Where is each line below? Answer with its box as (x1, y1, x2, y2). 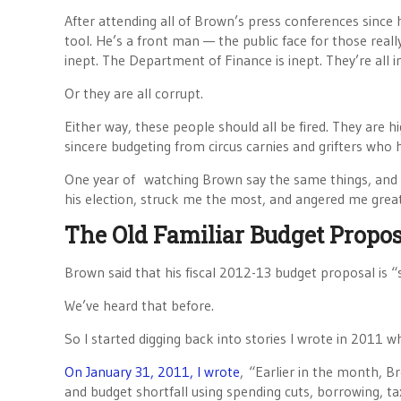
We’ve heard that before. (64, 296, 214, 314)
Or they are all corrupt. (64, 84, 203, 102)
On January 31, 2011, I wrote (64, 363, 240, 380)
